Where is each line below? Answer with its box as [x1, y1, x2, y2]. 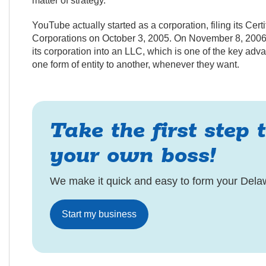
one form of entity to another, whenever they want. [31, 59, 239, 69]
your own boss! [49, 142, 216, 170]
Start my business [61, 209, 137, 219]
